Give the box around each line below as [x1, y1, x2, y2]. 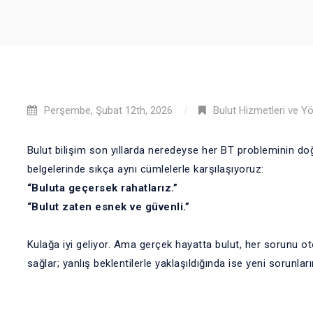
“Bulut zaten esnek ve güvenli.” [27, 201, 189, 213]
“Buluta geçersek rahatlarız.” [27, 182, 177, 194]
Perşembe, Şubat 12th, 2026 [43, 104, 173, 117]
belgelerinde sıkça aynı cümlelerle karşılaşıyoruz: [27, 163, 264, 175]
